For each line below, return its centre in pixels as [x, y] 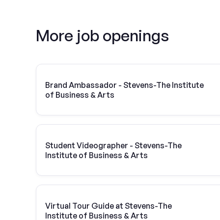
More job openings [102, 35]
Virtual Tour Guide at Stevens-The [109, 206]
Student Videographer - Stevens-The [114, 145]
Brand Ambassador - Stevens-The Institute [125, 85]
